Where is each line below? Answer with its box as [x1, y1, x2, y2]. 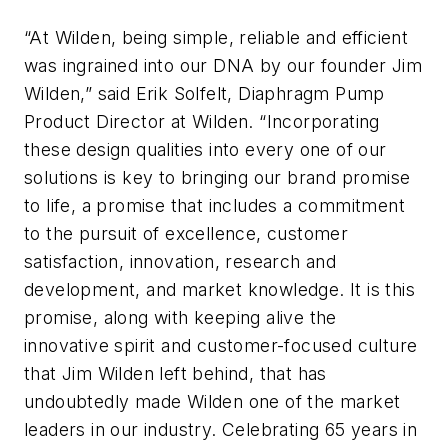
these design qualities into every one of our [24, 139, 387, 161]
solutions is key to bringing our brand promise [24, 167, 411, 189]
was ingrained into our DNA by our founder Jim [24, 55, 422, 77]
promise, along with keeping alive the [24, 307, 337, 329]
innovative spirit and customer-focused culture [24, 335, 418, 357]
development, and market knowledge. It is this [24, 279, 415, 301]
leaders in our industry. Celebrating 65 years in [24, 419, 418, 441]
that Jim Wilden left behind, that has [24, 363, 327, 385]
